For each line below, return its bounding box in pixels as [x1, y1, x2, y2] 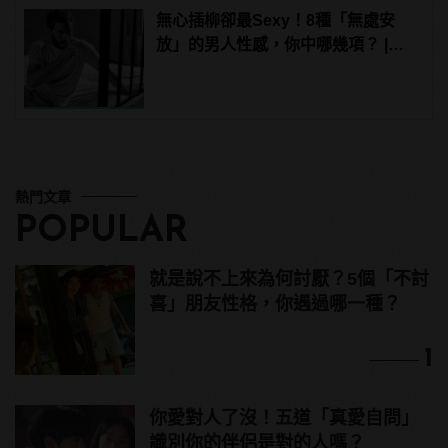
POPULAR [15, 214, 188, 251]
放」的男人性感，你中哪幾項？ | [156, 36, 389, 54]
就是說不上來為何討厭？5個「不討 [149, 268, 429, 289]
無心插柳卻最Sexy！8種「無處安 [156, 12, 396, 30]
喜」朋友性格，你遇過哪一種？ [149, 293, 401, 314]
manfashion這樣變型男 [156, 60, 327, 78]
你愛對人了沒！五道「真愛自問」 [149, 408, 419, 429]
